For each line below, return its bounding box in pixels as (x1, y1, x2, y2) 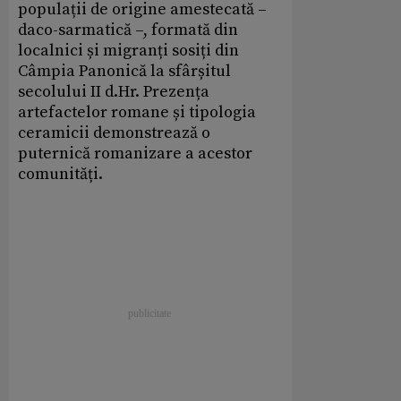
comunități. (18, 164, 103, 185)
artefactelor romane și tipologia (18, 102, 256, 124)
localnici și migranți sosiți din (18, 40, 239, 62)
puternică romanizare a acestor (18, 143, 252, 165)
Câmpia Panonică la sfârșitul (18, 61, 231, 82)
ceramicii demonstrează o (18, 123, 210, 144)
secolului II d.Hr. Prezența (18, 81, 209, 103)
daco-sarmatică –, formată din (18, 20, 238, 41)
